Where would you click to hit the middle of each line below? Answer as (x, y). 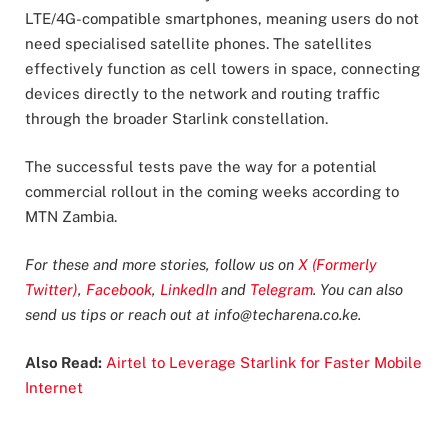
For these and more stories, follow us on (161, 265)
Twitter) (51, 290)
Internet (54, 388)
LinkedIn (190, 290)
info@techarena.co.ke (286, 315)
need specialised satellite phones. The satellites (198, 44)
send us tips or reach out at (119, 315)
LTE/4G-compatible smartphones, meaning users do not (222, 19)
